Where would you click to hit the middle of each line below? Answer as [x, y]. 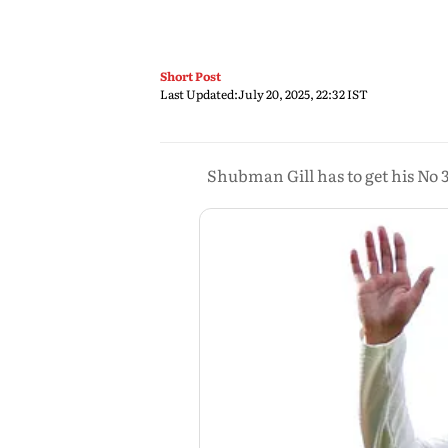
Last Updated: [199, 94]
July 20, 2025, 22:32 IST [303, 94]
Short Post [190, 76]
